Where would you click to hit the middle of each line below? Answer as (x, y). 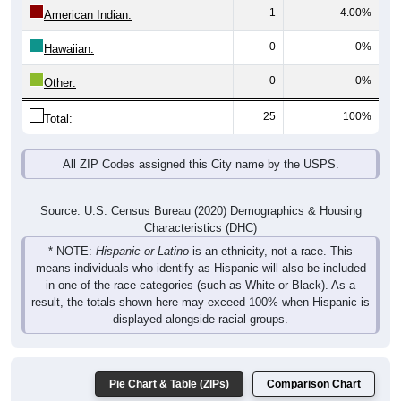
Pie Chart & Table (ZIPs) (169, 384)
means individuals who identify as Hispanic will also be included (200, 269)
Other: (60, 83)
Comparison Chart (314, 384)
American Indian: (88, 15)
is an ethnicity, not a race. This (271, 252)
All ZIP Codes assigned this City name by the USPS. (200, 165)
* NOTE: (72, 252)
